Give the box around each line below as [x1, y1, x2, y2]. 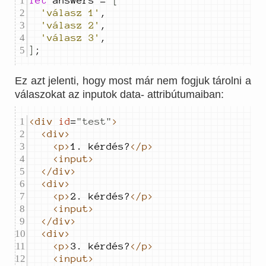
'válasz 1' [41, 7, 100, 18]
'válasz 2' [41, 20, 100, 31]
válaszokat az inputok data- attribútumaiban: [15, 88, 224, 100]
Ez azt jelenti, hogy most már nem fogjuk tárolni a [15, 75, 251, 87]
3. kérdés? [71, 240, 130, 252]
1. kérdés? [71, 141, 130, 152]
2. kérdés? [71, 191, 130, 202]
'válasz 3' [41, 32, 100, 43]
